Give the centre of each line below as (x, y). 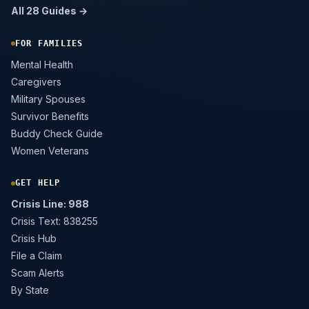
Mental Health (42, 64)
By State (30, 290)
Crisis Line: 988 (50, 204)
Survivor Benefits (50, 116)
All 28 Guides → (49, 11)
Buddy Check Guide (57, 133)
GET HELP (38, 183)
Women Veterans (50, 150)
